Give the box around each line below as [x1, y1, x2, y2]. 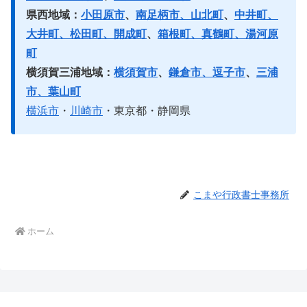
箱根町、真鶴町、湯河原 [158, 28, 278, 40]
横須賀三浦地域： [26, 66, 114, 79]
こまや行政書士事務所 [193, 189, 289, 201]
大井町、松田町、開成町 [26, 28, 147, 40]
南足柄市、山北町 [136, 9, 223, 21]
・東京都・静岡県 [103, 105, 191, 117]
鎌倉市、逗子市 [169, 66, 245, 79]
